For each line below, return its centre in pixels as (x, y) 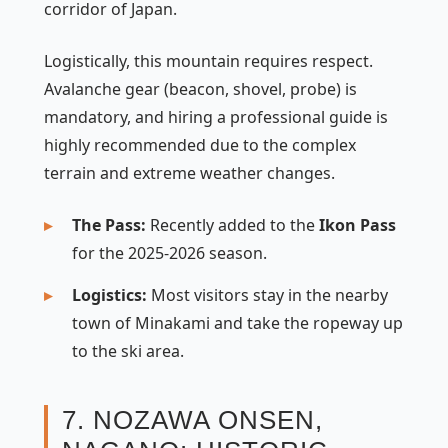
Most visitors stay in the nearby (267, 294)
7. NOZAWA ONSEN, (192, 419)
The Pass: (109, 224)
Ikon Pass (357, 224)
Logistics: (109, 294)
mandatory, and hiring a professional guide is (216, 116)
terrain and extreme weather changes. (189, 172)
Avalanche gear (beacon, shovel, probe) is (200, 88)
